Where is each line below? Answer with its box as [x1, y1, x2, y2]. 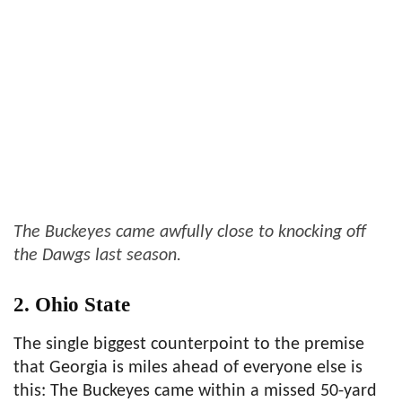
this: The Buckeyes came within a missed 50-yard [13, 381, 377, 400]
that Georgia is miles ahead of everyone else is [13, 358, 363, 377]
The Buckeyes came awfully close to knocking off [13, 223, 366, 241]
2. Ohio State [13, 293, 130, 316]
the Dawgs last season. [13, 246, 181, 265]
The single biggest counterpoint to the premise [13, 335, 364, 354]
